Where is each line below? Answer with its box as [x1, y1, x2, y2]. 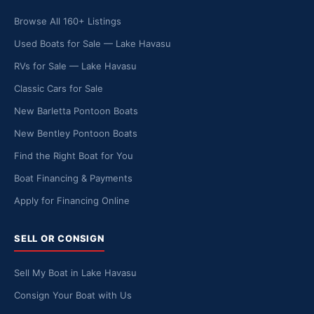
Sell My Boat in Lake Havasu [14, 267, 137, 278]
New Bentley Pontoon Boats [14, 128, 137, 139]
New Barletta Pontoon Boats [14, 105, 138, 116]
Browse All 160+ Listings [14, 15, 121, 27]
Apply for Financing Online [14, 195, 130, 206]
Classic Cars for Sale [14, 83, 103, 94]
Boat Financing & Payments [14, 172, 132, 184]
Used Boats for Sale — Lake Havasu [14, 38, 171, 49]
